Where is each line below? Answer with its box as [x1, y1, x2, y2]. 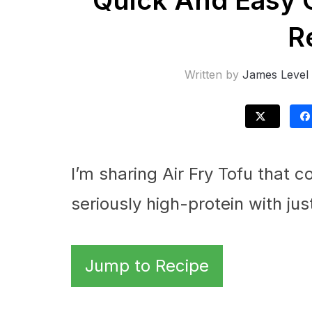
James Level [242, 68, 309, 81]
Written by [185, 68, 242, 81]
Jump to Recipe [85, 256, 209, 276]
